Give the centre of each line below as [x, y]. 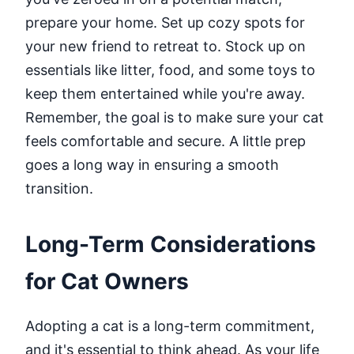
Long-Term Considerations [171, 244]
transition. [59, 188]
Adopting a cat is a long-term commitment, [170, 326]
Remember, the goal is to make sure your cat [175, 117]
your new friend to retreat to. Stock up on [166, 46]
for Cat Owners [107, 281]
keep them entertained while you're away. [165, 93]
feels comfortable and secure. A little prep [166, 141]
